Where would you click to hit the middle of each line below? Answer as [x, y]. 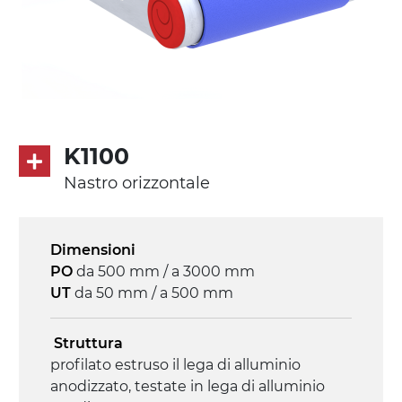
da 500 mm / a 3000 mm [165, 271]
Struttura [86, 343]
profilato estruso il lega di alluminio [175, 365]
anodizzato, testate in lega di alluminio [187, 386]
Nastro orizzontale [136, 183]
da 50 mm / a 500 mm [153, 293]
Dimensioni [92, 250]
